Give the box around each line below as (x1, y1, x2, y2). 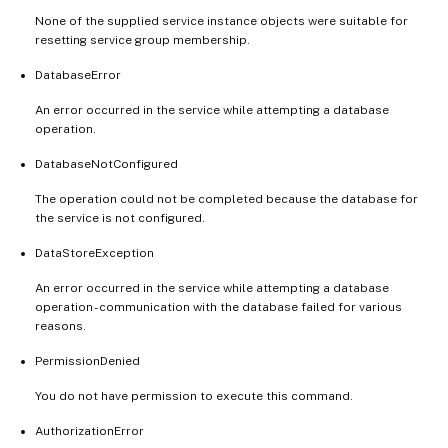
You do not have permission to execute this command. (35, 388, 353, 403)
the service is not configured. (35, 210, 205, 225)
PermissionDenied (35, 353, 140, 368)
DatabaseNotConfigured (35, 156, 178, 171)
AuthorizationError (35, 423, 144, 438)
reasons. (35, 318, 86, 333)
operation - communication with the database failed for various (35, 299, 402, 314)
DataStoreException (35, 245, 154, 260)
